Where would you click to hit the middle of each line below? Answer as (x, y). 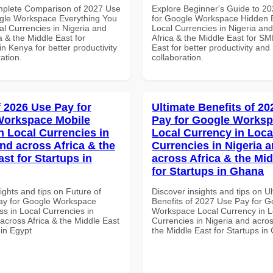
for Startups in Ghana (208, 171)
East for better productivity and (211, 47)
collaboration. (178, 57)
